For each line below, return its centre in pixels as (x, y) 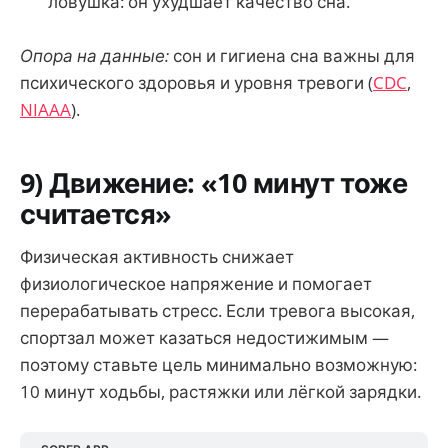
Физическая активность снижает (157, 256)
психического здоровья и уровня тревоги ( (196, 83)
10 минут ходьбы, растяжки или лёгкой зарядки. (220, 391)
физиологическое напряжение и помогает (196, 283)
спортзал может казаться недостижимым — (204, 337)
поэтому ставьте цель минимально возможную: (218, 364)
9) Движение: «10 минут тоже (214, 182)
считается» (96, 213)
